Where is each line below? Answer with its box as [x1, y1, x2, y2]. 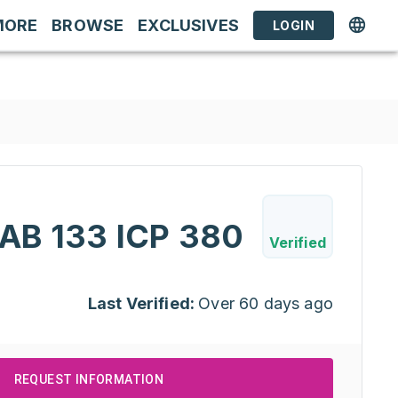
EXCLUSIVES [138, 15, 239, 35]
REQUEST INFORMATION [13, 372, 164, 386]
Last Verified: [87, 294, 195, 313]
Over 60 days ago [198, 294, 333, 313]
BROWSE [52, 15, 124, 35]
